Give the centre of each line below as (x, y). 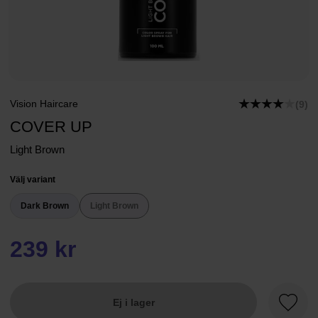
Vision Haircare (44, 104)
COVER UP (51, 127)
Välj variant (33, 180)
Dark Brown (45, 206)
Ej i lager (133, 302)
